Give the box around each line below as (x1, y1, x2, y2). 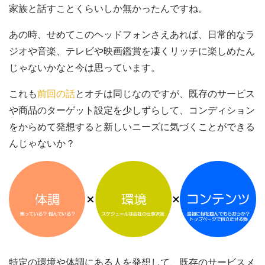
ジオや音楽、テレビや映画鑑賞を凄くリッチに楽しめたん (9, 44, 255, 57)
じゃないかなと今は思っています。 (9, 61, 160, 73)
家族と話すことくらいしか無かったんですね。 (9, 2, 208, 14)
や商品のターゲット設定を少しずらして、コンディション (9, 104, 255, 116)
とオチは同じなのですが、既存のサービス (75, 87, 255, 99)
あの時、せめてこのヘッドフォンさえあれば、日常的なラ (9, 28, 255, 40)
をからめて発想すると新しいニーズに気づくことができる (9, 120, 255, 132)
